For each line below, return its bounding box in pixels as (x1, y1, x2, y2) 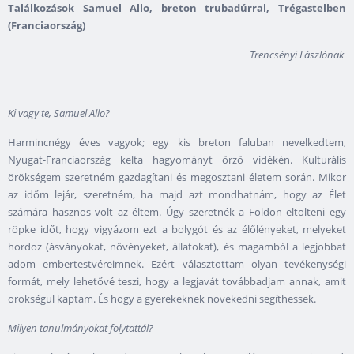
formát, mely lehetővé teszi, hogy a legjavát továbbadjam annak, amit (8, 274, 346, 289)
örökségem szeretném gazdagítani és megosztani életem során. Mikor (8, 170, 346, 185)
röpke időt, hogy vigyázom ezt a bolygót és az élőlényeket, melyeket (8, 222, 346, 237)
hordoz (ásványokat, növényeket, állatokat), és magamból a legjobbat (8, 239, 346, 254)
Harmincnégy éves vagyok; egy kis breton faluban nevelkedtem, (8, 135, 346, 150)
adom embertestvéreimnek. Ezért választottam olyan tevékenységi (8, 257, 346, 272)
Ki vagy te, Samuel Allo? (8, 106, 110, 121)
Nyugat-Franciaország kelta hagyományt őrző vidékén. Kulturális (8, 153, 346, 168)
